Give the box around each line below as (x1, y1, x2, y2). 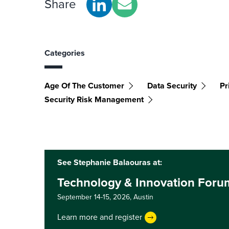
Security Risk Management (44, 93, 144, 105)
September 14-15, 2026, (57, 191, 133, 202)
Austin (133, 191, 153, 202)
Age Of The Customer (44, 79, 124, 91)
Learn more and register (57, 211, 142, 223)
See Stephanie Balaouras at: (57, 156, 162, 168)
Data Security (147, 79, 197, 91)
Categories (44, 47, 85, 59)
